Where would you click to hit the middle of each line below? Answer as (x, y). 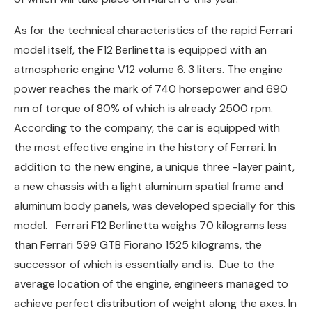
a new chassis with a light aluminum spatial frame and (149, 186)
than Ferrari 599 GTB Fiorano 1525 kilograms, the (138, 244)
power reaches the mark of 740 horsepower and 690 (151, 88)
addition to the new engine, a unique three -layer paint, (154, 166)
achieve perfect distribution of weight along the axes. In (155, 303)
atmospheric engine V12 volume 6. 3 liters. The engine (148, 69)
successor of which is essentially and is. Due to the (144, 264)
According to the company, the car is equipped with (147, 127)
